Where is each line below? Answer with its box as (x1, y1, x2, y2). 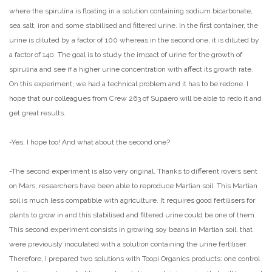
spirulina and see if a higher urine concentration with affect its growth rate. (9, 65, 253, 74)
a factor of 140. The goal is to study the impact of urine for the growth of (9, 50, 242, 59)
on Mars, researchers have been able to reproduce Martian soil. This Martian (9, 182, 257, 191)
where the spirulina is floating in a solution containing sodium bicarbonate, (9, 7, 253, 16)
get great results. (9, 109, 66, 118)
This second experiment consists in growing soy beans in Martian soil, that (9, 225, 253, 234)
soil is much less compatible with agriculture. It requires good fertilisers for (9, 196, 255, 205)
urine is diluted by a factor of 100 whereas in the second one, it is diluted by (9, 36, 259, 45)
